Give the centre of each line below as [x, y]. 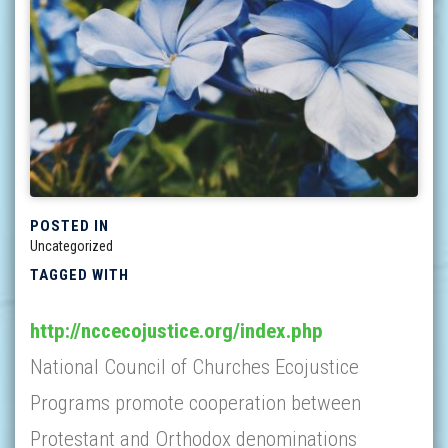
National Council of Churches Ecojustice [194, 367]
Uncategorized [71, 246]
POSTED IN [69, 226]
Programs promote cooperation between [195, 403]
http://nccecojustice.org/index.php [176, 331]
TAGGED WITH [79, 275]
